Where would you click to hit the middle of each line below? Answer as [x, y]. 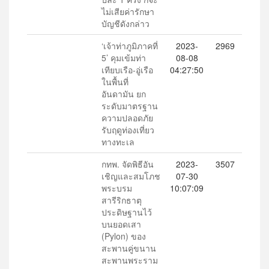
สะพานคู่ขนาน [129, 248]
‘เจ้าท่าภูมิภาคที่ [130, 46]
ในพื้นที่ [115, 82]
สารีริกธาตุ [122, 200]
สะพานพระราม [130, 260]
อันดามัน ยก [124, 94]
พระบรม [117, 188]
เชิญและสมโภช [131, 176]
